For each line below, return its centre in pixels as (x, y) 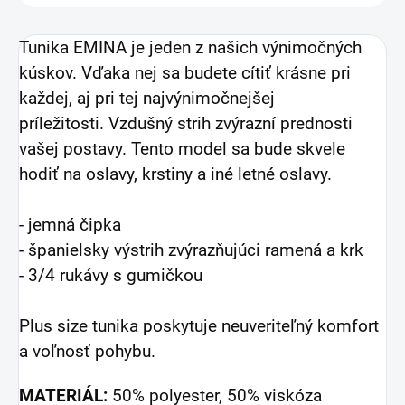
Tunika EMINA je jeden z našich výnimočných (190, 48)
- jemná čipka (70, 226)
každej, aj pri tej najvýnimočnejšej (147, 99)
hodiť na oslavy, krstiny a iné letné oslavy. (175, 175)
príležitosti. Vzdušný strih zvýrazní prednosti (186, 124)
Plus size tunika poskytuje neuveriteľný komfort (199, 327)
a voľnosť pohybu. (89, 352)
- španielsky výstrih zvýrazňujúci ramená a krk (191, 251)
